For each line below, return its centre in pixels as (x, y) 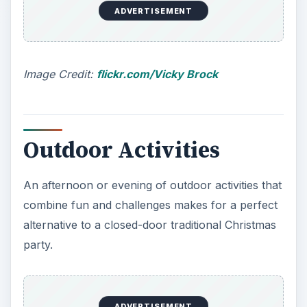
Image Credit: (60, 74)
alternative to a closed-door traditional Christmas (149, 225)
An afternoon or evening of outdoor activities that (152, 185)
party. (38, 245)
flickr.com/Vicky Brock (157, 74)
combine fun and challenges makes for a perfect (150, 205)
